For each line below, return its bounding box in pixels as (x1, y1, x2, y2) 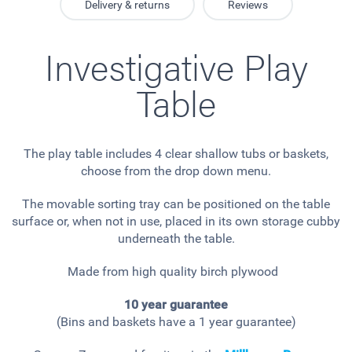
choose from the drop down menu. (81, 163, 271, 179)
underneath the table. (117, 231, 235, 247)
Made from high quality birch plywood (68, 264, 284, 280)
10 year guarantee (124, 297, 228, 313)
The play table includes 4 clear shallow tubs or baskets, (24, 146, 328, 162)
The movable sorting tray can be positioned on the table (22, 196, 330, 212)
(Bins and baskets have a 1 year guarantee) (56, 314, 296, 330)
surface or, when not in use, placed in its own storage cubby (12, 214, 340, 229)
